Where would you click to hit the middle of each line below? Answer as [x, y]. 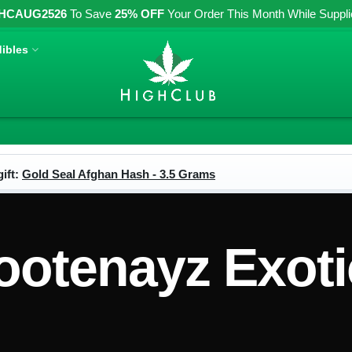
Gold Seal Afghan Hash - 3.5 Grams [119, 174]
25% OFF [139, 14]
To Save [91, 14]
